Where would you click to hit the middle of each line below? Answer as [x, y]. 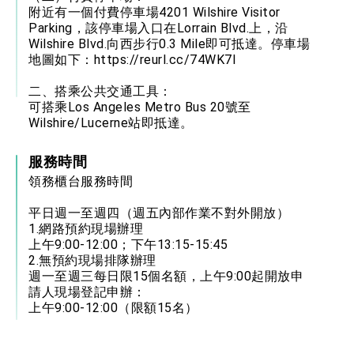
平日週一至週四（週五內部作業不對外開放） [159, 213]
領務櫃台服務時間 [81, 182]
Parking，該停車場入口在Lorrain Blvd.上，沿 [158, 28]
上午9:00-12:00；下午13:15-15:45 [128, 245]
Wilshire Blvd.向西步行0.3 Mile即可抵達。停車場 [169, 44]
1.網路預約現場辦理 [86, 229]
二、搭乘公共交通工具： [100, 92]
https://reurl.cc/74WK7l [164, 60]
